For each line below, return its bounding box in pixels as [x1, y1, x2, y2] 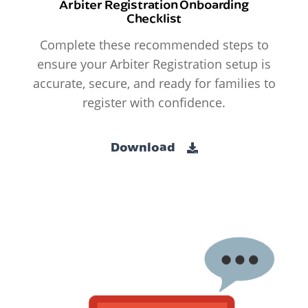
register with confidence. [82, 94, 225, 111]
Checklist [126, 10, 182, 27]
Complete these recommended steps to [39, 36, 269, 54]
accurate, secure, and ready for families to [32, 75, 276, 92]
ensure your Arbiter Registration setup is [37, 56, 271, 73]
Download [110, 138, 177, 155]
